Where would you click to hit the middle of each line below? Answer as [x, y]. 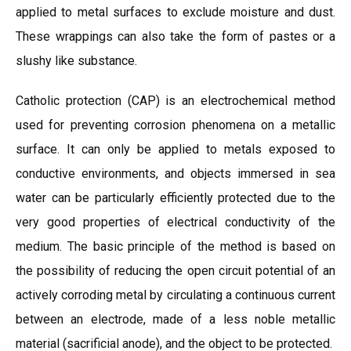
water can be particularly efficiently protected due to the [175, 198]
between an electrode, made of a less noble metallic [175, 319]
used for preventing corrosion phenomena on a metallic [175, 125]
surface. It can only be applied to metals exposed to [175, 149]
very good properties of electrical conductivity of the [175, 222]
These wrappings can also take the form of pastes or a [175, 36]
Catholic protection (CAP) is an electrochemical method [175, 101]
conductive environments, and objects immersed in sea [175, 174]
